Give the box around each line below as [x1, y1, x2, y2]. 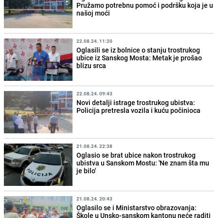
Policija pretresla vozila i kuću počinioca [76, 106, 201, 115]
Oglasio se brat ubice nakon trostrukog [76, 150, 196, 160]
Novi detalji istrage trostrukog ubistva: [76, 98, 196, 108]
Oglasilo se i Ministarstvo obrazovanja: [76, 203, 197, 213]
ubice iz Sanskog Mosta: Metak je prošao [76, 53, 202, 62]
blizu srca [76, 60, 107, 70]
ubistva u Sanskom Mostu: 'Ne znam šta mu [76, 158, 210, 168]
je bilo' [76, 166, 96, 176]
